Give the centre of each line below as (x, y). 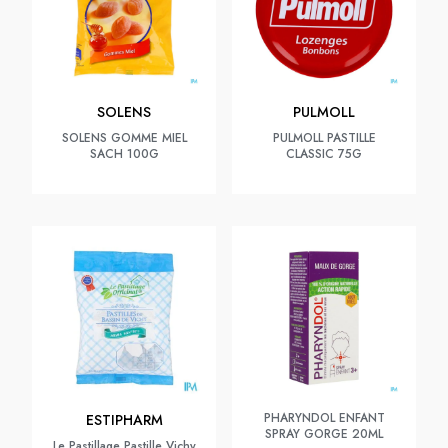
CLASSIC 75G (324, 154)
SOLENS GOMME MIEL (124, 138)
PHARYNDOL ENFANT (324, 418)
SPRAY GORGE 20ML (324, 434)
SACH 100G (124, 154)
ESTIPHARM (124, 420)
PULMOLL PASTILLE (324, 138)
